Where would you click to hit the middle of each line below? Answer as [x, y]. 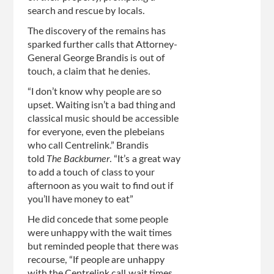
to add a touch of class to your [91, 173]
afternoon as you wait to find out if [101, 186]
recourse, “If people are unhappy [96, 260]
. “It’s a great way [145, 159]
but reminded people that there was [103, 247]
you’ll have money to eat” [80, 200]
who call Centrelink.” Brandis [88, 146]
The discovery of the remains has [96, 31]
